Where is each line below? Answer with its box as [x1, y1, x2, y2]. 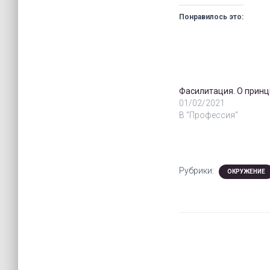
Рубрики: [179, 166, 216, 175]
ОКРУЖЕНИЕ [227, 168, 265, 175]
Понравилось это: [179, 13, 243, 21]
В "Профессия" [179, 110, 238, 120]
